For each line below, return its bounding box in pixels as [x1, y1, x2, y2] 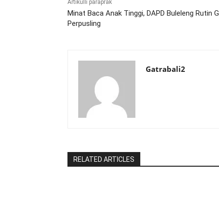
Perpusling [67, 19, 101, 28]
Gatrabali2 [146, 64, 185, 74]
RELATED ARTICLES [73, 155, 134, 164]
